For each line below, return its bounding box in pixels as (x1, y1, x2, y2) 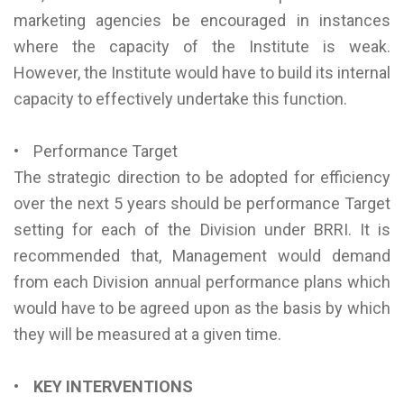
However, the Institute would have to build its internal (14, 63, 390, 83)
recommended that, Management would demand (14, 246, 390, 266)
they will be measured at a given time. (14, 325, 281, 344)
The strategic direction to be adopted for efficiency (14, 168, 390, 188)
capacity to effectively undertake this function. (14, 89, 347, 109)
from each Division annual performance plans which (14, 272, 390, 292)
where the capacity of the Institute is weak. (14, 37, 390, 57)
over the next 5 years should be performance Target (14, 194, 390, 214)
